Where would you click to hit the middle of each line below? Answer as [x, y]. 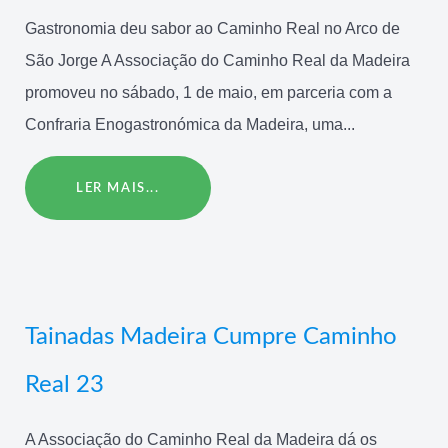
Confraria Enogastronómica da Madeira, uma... [190, 125]
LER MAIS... [118, 188]
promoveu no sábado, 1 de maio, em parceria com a [208, 93]
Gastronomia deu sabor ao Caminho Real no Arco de [212, 29]
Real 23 [64, 384]
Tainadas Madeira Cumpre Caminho [211, 336]
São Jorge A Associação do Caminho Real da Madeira [217, 61]
